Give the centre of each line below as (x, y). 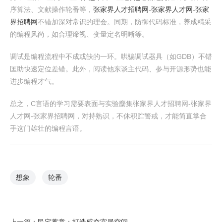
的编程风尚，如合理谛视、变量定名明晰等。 (79, 34)
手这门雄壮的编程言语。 (48, 128)
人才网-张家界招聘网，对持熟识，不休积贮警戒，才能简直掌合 (108, 116)
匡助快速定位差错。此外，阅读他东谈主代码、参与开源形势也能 (111, 69)
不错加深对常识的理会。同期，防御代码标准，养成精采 (124, 22)
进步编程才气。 (34, 81)
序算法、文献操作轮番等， (52, 9)
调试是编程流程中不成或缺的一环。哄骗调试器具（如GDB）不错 (111, 56)
